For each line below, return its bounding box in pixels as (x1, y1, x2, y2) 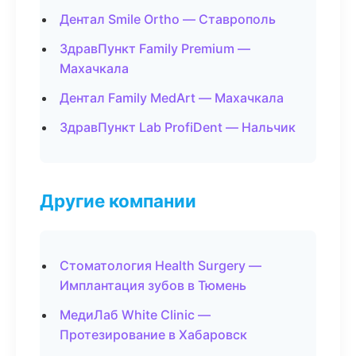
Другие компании (40, 190, 196, 211)
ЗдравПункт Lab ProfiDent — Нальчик (60, 119, 296, 135)
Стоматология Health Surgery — (60, 257, 261, 273)
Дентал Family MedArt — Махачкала (60, 90, 284, 106)
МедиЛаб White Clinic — (60, 307, 211, 323)
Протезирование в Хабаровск (60, 327, 247, 342)
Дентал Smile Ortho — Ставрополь (60, 11, 276, 27)
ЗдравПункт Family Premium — (60, 41, 250, 56)
